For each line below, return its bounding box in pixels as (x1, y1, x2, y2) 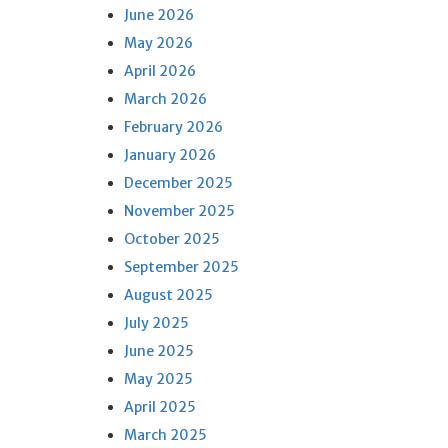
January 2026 (123, 146, 216, 164)
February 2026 (123, 118, 223, 136)
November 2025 (123, 202, 235, 220)
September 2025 (123, 258, 239, 276)
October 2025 (123, 230, 220, 248)
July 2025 (123, 314, 189, 332)
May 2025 (123, 370, 193, 388)
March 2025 (123, 426, 207, 444)
